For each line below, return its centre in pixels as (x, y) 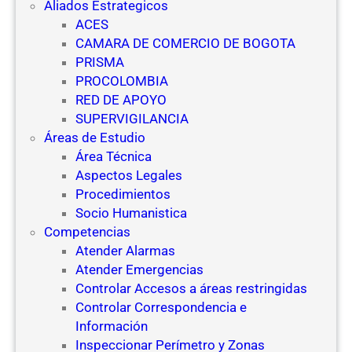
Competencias (87, 231)
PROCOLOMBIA (122, 81)
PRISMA (100, 62)
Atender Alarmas (125, 250)
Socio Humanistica (131, 213)
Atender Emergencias (139, 269)
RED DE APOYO (121, 99)
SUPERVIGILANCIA (132, 118)
